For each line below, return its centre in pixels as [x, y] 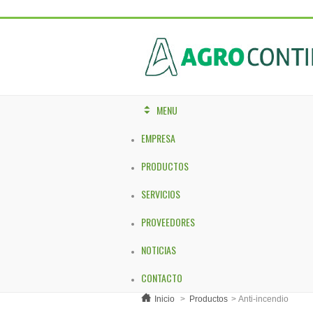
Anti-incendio [263, 299]
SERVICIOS [161, 194]
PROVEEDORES [168, 222]
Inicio [165, 299]
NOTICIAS [159, 250]
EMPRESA [158, 138]
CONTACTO [162, 278]
